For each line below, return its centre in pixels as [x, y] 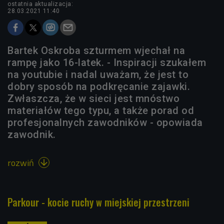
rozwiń [22, 162]
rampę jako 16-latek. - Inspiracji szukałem [107, 62]
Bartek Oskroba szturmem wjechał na [96, 50]
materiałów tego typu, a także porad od [101, 110]
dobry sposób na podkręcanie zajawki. [99, 86]
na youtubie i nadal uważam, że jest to [98, 74]
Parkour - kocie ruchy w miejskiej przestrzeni [98, 202]
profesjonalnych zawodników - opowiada [105, 122]
